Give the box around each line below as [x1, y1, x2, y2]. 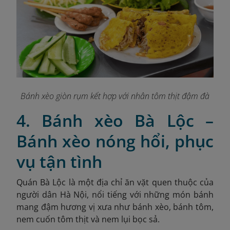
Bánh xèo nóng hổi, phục [16, 130, 214, 152]
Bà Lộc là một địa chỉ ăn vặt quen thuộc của [37, 177, 214, 188]
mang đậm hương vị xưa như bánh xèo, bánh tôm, [16, 201, 214, 213]
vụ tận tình [16, 150, 102, 173]
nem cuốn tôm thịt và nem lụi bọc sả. [16, 214, 160, 225]
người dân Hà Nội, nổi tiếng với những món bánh [16, 189, 214, 201]
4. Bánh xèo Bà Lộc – [16, 109, 214, 132]
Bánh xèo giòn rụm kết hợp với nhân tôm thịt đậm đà [21, 90, 209, 102]
